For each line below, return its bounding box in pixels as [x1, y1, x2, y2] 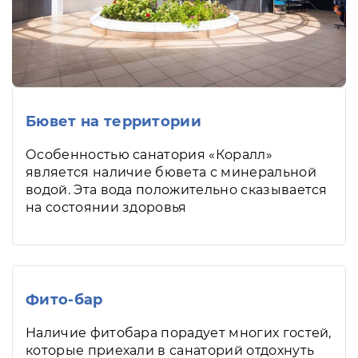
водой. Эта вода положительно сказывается [26, 181, 328, 197]
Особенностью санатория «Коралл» [26, 146, 272, 162]
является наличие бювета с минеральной [26, 164, 316, 180]
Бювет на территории [26, 112, 202, 130]
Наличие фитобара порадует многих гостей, [26, 324, 332, 340]
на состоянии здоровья [26, 199, 187, 215]
